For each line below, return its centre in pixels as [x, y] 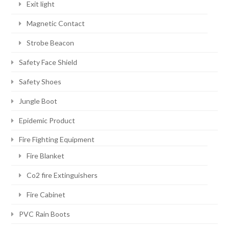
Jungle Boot [38, 101]
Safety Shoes [40, 81]
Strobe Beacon [51, 42]
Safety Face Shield [48, 62]
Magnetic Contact [56, 23]
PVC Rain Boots [45, 214]
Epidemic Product [47, 120]
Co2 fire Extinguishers [62, 175]
